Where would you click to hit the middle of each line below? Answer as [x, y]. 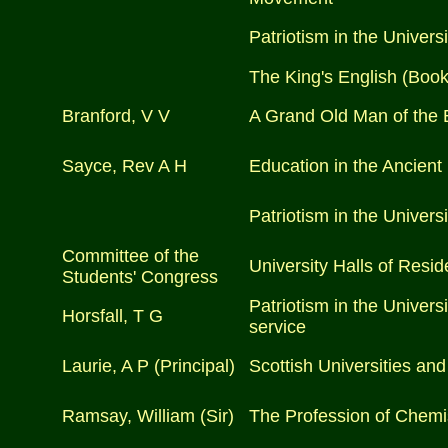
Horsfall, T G [112, 316]
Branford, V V [116, 116]
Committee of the [130, 256]
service [277, 327]
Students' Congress [140, 277]
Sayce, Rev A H [124, 166]
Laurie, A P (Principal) [148, 366]
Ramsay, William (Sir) [148, 416]
